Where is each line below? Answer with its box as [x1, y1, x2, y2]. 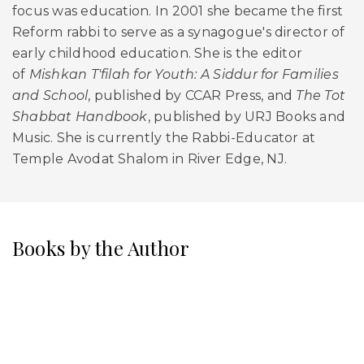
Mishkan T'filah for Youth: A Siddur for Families [28, 66, 339, 82]
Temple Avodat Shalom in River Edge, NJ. [12, 150, 287, 167]
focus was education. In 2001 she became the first [12, 2, 344, 19]
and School [12, 87, 89, 103]
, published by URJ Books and [147, 108, 346, 124]
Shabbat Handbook [12, 108, 148, 124]
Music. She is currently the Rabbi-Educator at [12, 129, 316, 145]
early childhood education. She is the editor [12, 45, 303, 61]
